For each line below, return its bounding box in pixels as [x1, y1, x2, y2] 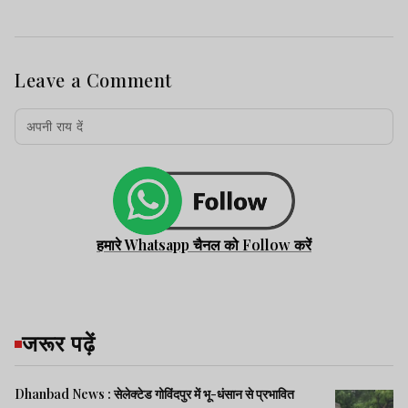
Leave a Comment [15, 66, 172, 92]
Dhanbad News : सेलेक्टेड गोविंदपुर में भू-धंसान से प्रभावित [15, 385, 294, 403]
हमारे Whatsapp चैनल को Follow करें [97, 235, 311, 255]
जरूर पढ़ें [22, 328, 96, 358]
